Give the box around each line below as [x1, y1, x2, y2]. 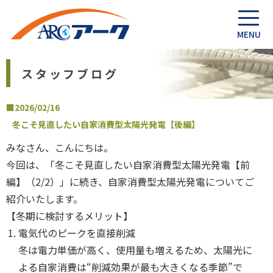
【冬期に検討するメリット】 [6, 208, 133, 223]
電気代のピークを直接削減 [18, 225, 135, 240]
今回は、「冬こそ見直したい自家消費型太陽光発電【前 [6, 157, 250, 172]
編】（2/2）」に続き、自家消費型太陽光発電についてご [6, 174, 254, 189]
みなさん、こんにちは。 [6, 140, 113, 155]
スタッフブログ [21, 65, 119, 82]
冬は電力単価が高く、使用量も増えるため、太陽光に [18, 243, 252, 257]
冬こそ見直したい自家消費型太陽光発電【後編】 [12, 118, 200, 130]
